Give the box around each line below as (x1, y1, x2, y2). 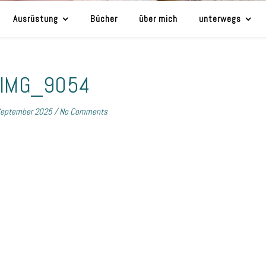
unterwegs (199, 13, 241, 24)
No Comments (59, 106, 107, 117)
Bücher (90, 13, 118, 24)
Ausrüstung (13, 13, 58, 24)
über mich (139, 13, 178, 24)
